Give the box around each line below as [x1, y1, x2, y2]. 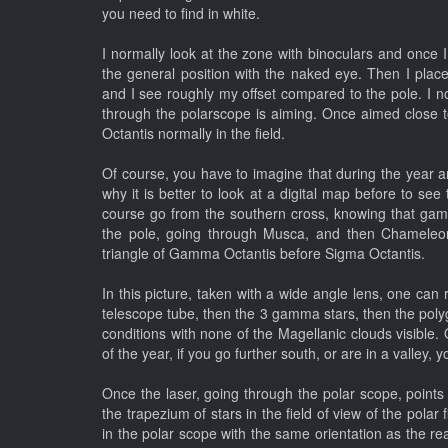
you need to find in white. [102, 3, 260, 24]
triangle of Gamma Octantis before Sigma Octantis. [102, 243, 425, 264]
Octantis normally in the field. [102, 123, 285, 144]
